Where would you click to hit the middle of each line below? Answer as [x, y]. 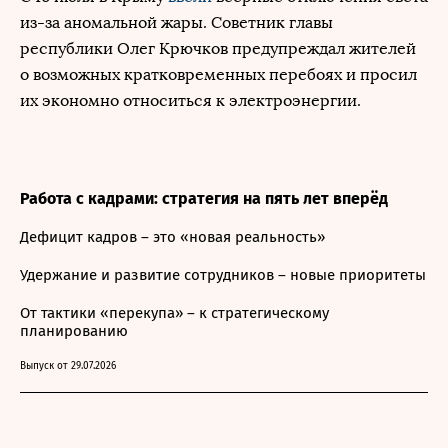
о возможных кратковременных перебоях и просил [218, 74]
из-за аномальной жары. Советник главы [176, 22]
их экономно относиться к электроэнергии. [190, 100]
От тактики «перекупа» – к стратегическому [174, 313]
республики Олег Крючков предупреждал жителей [218, 48]
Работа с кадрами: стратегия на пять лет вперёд [204, 198]
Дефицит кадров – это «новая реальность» [172, 237]
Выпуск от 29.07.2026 [68, 366]
